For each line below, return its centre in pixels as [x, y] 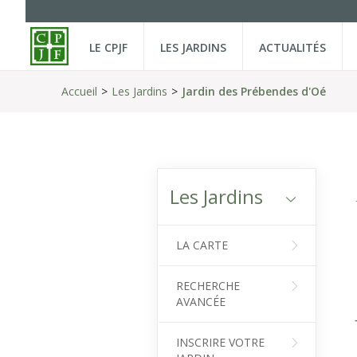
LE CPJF [108, 47]
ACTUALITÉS [292, 47]
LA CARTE [202, 245]
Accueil [79, 91]
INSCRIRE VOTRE [220, 342]
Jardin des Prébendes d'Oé [254, 91]
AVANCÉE [201, 302]
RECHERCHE [208, 286]
